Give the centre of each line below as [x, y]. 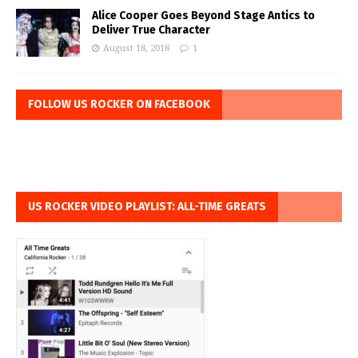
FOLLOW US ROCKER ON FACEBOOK [119, 105]
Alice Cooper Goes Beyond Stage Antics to [203, 16]
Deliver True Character [151, 30]
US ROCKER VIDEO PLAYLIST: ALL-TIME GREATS [147, 207]
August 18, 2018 [136, 49]
